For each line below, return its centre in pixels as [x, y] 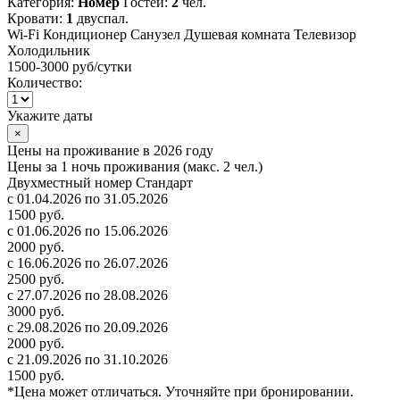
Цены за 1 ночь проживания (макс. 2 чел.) [135, 167]
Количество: [45, 83]
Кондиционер [85, 35]
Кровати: [37, 19]
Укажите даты [50, 116]
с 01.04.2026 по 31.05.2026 [87, 199]
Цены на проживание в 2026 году [110, 151]
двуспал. [101, 19]
